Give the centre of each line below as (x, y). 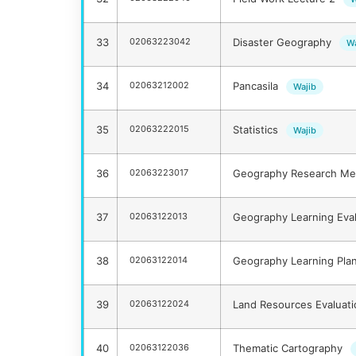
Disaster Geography (284, 43)
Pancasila (257, 86)
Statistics (257, 130)
